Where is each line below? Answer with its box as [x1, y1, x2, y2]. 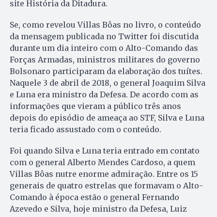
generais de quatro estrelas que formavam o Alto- [10, 181, 203, 191]
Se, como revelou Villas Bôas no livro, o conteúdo [10, 20, 201, 30]
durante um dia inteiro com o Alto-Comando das [10, 43, 198, 53]
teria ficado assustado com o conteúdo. [10, 124, 161, 135]
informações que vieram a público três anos [10, 101, 181, 111]
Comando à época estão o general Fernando [10, 192, 179, 202]
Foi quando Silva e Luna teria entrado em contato [10, 146, 200, 156]
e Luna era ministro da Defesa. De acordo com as [10, 90, 199, 100]
